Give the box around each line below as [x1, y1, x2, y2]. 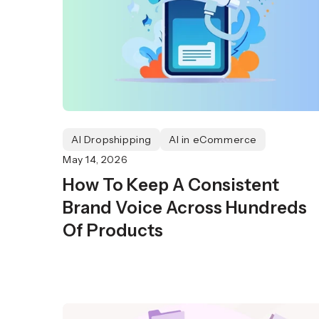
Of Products [63, 220, 163, 241]
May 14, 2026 [63, 153, 128, 166]
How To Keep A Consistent [63, 174, 279, 195]
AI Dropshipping [71, 133, 152, 146]
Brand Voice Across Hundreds [63, 197, 307, 218]
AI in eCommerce [169, 133, 257, 146]
